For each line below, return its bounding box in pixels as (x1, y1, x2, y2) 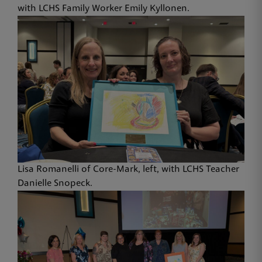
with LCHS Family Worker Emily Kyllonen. (18, 4, 189, 14)
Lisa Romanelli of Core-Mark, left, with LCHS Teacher (18, 164, 239, 174)
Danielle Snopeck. (18, 178, 92, 188)
